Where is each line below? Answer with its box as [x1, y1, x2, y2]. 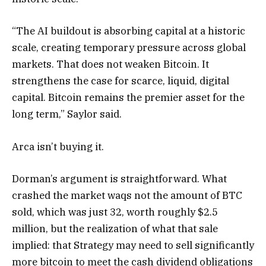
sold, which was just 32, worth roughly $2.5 [12, 205, 218, 218]
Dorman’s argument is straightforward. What [12, 172, 227, 185]
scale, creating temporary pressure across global [12, 41, 246, 55]
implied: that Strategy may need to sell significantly [12, 238, 254, 252]
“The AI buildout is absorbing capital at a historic [12, 24, 245, 38]
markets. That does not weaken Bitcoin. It [12, 58, 209, 71]
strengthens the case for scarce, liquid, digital [12, 74, 229, 88]
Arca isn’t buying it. [12, 140, 104, 153]
